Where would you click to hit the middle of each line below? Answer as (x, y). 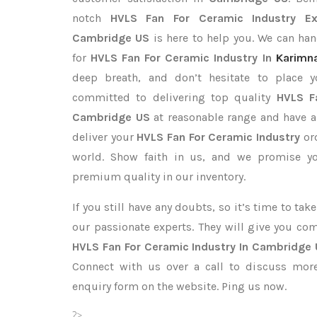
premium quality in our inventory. (159, 177)
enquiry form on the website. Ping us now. (179, 286)
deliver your (105, 137)
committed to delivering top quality (174, 97)
